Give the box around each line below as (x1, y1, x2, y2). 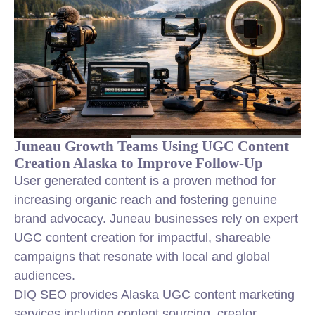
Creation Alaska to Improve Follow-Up (14, 155, 263, 171)
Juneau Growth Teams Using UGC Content (14, 138, 289, 154)
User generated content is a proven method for (14, 174, 276, 188)
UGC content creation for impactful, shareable (14, 231, 271, 245)
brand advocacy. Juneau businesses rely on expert (14, 212, 298, 226)
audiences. (14, 269, 75, 283)
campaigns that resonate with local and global (14, 250, 270, 264)
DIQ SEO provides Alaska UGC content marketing (14, 288, 295, 302)
